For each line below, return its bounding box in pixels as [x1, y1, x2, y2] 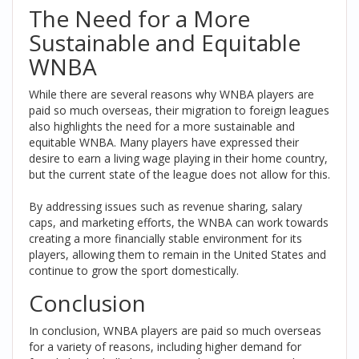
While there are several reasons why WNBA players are [29, 87, 314, 103]
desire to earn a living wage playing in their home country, [29, 151, 328, 167]
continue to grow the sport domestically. [29, 263, 239, 279]
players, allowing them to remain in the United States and [29, 247, 326, 263]
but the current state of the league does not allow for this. [29, 167, 330, 183]
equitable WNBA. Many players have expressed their [29, 135, 299, 151]
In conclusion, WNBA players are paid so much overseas [29, 323, 321, 339]
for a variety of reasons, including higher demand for [29, 339, 301, 355]
